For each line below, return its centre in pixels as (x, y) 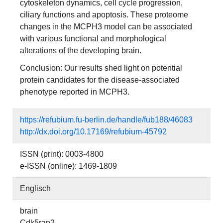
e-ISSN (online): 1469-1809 (68, 166)
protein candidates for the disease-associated (100, 80)
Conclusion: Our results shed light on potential (101, 68)
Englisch (35, 188)
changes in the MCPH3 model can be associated (106, 27)
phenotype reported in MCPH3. (75, 92)
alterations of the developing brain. (81, 51)
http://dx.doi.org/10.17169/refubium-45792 (93, 132)
